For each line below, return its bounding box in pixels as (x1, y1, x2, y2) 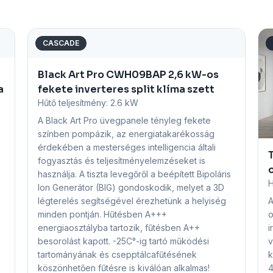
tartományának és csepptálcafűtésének (38, 249, 197, 260)
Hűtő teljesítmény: (38, 97, 111, 108)
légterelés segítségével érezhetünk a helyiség (38, 196, 227, 206)
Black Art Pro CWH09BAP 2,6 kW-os (38, 68, 219, 81)
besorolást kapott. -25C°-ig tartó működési (38, 236, 210, 246)
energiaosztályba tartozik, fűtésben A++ (38, 222, 200, 233)
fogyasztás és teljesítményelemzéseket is (38, 155, 206, 166)
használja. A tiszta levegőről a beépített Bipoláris (38, 169, 232, 179)
